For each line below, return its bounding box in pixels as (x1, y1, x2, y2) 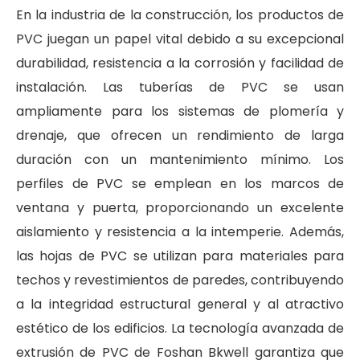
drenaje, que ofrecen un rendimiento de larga (16, 125, 344, 145)
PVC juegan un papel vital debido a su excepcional (16, 29, 344, 48)
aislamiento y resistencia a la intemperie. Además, (16, 222, 344, 241)
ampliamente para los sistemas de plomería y (16, 101, 344, 121)
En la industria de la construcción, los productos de (16, 5, 344, 24)
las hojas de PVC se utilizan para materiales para (16, 246, 344, 265)
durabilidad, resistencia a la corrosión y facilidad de (16, 53, 344, 72)
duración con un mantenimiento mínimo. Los (16, 149, 344, 169)
